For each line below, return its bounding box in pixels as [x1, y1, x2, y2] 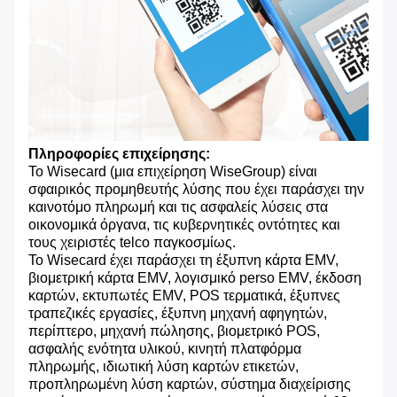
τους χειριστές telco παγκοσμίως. [28, 235, 236, 251]
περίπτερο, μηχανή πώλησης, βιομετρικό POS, [28, 323, 320, 339]
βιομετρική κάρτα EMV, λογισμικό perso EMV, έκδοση [28, 270, 362, 286]
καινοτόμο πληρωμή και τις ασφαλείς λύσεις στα [28, 199, 328, 215]
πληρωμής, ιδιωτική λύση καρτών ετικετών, [28, 359, 299, 375]
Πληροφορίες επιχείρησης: [28, 146, 210, 162]
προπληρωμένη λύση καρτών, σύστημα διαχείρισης [28, 377, 351, 393]
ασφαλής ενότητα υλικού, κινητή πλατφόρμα [28, 341, 301, 357]
